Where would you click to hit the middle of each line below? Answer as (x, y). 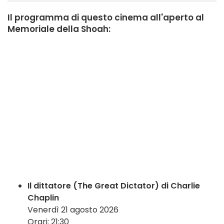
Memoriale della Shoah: (59, 29)
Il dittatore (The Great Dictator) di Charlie (114, 186)
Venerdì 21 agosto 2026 (73, 210)
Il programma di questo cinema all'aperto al (106, 18)
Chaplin (43, 198)
